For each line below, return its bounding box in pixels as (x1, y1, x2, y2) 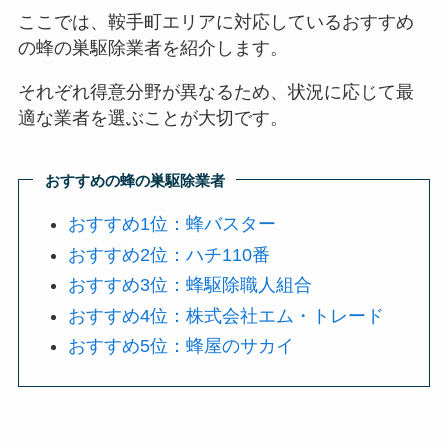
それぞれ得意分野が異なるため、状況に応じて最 (17, 82, 414, 102)
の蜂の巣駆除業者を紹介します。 (17, 38, 288, 59)
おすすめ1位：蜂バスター (68, 214, 277, 235)
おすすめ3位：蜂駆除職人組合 (68, 275, 313, 296)
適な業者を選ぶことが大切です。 (17, 108, 288, 128)
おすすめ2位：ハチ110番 (68, 244, 271, 265)
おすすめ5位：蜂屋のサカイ (68, 336, 295, 357)
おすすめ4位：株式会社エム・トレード (68, 305, 385, 326)
